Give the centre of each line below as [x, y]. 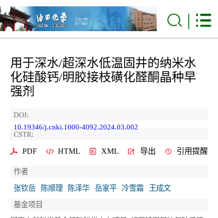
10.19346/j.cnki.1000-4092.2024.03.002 [76, 127]
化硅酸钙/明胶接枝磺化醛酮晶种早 [103, 77]
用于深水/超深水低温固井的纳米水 [103, 63]
